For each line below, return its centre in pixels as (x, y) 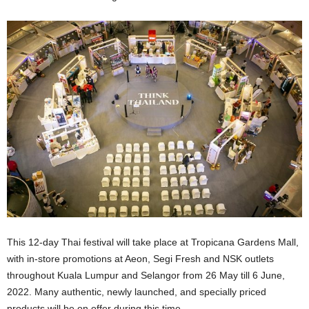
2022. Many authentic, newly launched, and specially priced (137, 292)
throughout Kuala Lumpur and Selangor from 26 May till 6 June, (146, 276)
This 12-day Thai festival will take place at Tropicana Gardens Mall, (153, 242)
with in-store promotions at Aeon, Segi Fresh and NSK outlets (140, 259)
